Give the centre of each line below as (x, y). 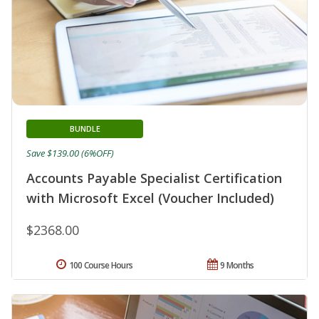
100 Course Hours (101, 265)
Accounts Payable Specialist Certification (154, 178)
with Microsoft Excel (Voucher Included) (150, 198)
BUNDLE (85, 128)
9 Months (237, 265)
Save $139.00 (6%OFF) (70, 153)
